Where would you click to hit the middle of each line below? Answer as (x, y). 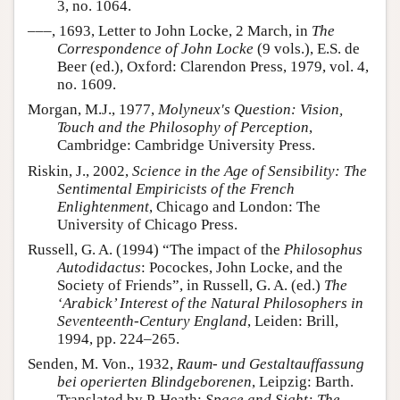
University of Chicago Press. (147, 224)
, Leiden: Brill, (293, 321)
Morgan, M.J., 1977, (93, 110)
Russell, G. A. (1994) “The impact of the (156, 249)
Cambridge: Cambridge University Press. (186, 146)
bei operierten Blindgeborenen (154, 382)
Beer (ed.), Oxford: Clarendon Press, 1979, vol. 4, (213, 67)
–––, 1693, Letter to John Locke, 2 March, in (170, 31)
